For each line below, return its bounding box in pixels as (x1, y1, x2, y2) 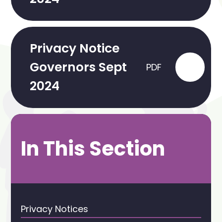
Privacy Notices (21, 202, 89, 215)
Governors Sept (29, 58, 127, 76)
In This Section (21, 134, 166, 163)
